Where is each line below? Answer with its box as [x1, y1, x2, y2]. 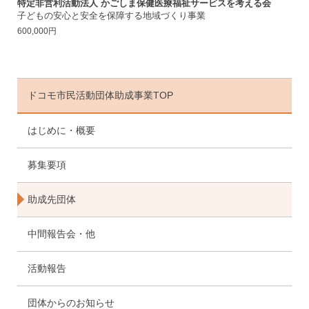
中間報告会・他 [28, 228, 95, 239]
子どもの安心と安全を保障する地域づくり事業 [17, 10, 206, 21]
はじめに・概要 [28, 124, 95, 136]
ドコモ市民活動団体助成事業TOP [28, 89, 173, 101]
